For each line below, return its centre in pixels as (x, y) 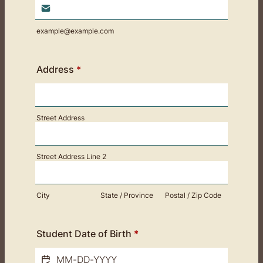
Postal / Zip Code (193, 195)
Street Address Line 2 (71, 156)
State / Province (127, 195)
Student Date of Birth (84, 234)
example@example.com (75, 31)
